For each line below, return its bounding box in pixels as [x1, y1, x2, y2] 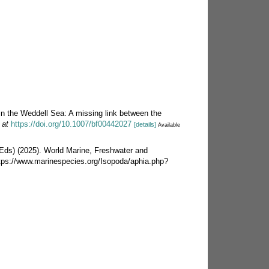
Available [158, 121, 181, 128]
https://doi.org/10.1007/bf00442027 [11, 119, 132, 128]
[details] [134, 120, 157, 128]
